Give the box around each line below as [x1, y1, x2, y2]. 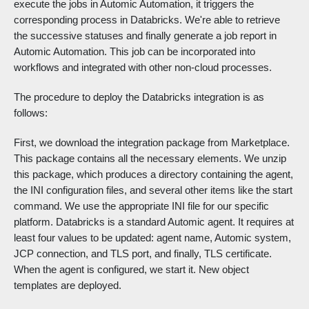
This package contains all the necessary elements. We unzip [14, 152, 286, 165]
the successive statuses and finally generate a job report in [14, 30, 277, 42]
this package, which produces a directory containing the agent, [14, 168, 293, 181]
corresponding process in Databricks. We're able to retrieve [14, 14, 280, 26]
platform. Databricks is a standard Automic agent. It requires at [14, 216, 294, 228]
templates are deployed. [14, 279, 121, 292]
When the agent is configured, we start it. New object [14, 263, 249, 276]
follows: [14, 107, 48, 119]
